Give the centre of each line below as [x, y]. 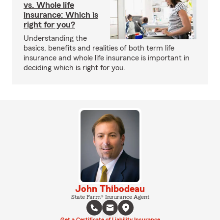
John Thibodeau [110, 189]
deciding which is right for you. [75, 68]
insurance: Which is [61, 15]
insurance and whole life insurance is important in [107, 58]
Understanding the [55, 38]
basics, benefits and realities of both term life [99, 48]
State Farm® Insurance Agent [110, 197]
